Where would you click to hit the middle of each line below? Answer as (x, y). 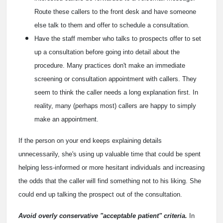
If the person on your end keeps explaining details (90, 140)
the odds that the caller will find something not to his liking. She (110, 181)
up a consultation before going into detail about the (107, 52)
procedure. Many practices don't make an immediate (110, 65)
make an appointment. (66, 119)
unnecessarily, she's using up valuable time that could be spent (110, 154)
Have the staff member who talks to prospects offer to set (118, 38)
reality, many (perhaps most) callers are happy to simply (115, 106)
